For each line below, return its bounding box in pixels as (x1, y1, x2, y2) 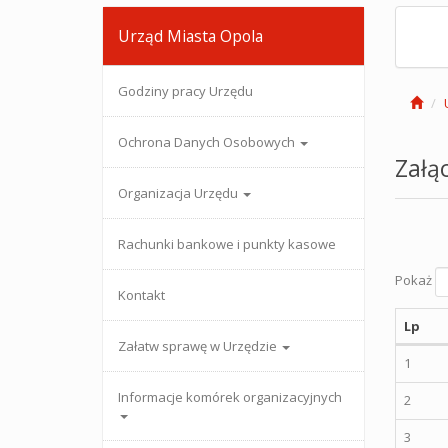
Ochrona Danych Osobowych (118, 133, 298, 151)
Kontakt (118, 286, 165, 304)
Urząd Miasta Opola (118, 25, 263, 47)
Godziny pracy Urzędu (118, 82, 253, 100)
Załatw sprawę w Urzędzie (118, 337, 280, 355)
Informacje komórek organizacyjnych (118, 388, 342, 406)
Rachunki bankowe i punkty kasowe (118, 235, 336, 253)
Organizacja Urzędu (118, 184, 241, 202)
